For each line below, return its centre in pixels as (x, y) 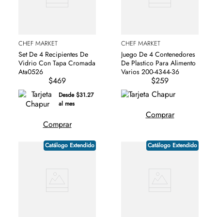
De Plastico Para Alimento (158, 63)
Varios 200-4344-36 (150, 72)
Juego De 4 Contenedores (158, 54)
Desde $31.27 (76, 95)
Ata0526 (31, 72)
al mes (67, 104)
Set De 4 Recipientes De (53, 54)
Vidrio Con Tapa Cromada (57, 63)
